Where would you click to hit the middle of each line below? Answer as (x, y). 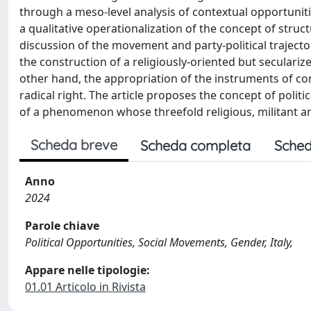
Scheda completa (195, 145)
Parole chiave (62, 226)
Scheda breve (74, 145)
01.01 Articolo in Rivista (85, 287)
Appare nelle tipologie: (87, 270)
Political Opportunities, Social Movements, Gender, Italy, (159, 242)
